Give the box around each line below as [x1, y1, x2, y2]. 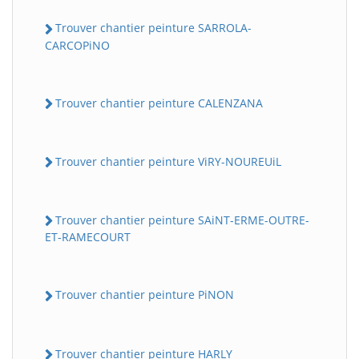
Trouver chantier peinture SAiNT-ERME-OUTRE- [55, 212, 309, 228]
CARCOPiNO [45, 37, 110, 53]
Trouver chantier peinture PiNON [55, 287, 234, 303]
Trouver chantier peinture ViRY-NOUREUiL [55, 153, 281, 169]
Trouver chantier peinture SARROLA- [55, 20, 252, 36]
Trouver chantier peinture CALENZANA [55, 95, 263, 111]
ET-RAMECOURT [45, 229, 131, 245]
